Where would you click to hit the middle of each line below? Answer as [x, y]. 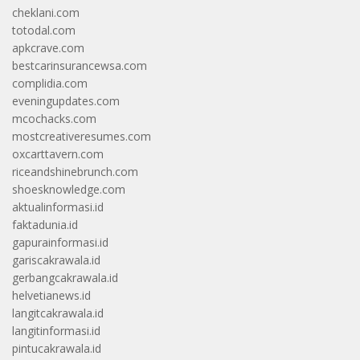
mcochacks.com [54, 119]
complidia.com [50, 84]
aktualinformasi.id [58, 207]
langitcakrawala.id [58, 313]
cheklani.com [46, 13]
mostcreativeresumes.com [82, 137]
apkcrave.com [48, 48]
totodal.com [44, 31]
